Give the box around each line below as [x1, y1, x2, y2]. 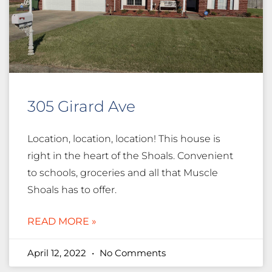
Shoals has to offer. [27, 184, 117, 196]
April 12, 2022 [27, 247, 89, 259]
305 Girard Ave [27, 97, 135, 116]
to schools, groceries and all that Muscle [27, 167, 218, 179]
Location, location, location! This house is [27, 133, 220, 145]
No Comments [97, 247, 166, 259]
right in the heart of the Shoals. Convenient [27, 150, 233, 162]
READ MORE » [27, 216, 97, 228]
